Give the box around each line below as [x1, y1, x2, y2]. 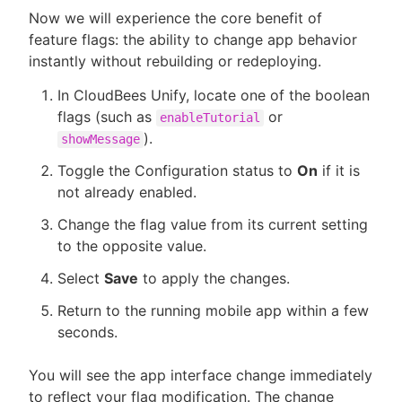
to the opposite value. [57, 237, 206, 255]
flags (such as [57, 108, 156, 126]
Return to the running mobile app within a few [57, 301, 369, 319]
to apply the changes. [138, 269, 290, 287]
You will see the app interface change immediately [29, 366, 372, 384]
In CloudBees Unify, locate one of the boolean [57, 86, 370, 104]
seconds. [57, 323, 118, 341]
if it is [318, 162, 360, 179]
